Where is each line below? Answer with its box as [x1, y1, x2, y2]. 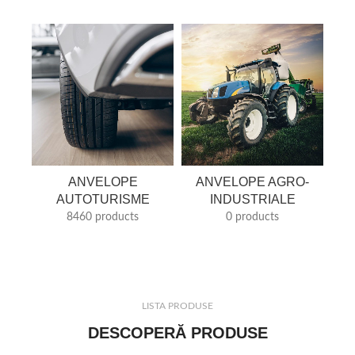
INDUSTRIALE [209, 192, 296, 206]
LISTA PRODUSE [142, 300, 213, 311]
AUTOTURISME [55, 192, 150, 206]
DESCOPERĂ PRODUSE [87, 323, 268, 342]
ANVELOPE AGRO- [196, 174, 309, 189]
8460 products [67, 211, 139, 223]
